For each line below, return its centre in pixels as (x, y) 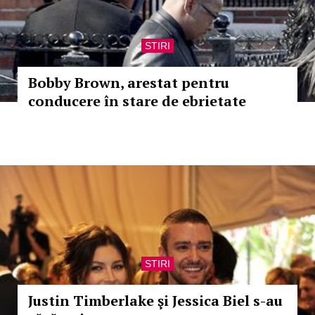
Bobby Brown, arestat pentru (129, 83)
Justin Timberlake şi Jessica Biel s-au (155, 301)
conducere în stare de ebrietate (137, 101)
